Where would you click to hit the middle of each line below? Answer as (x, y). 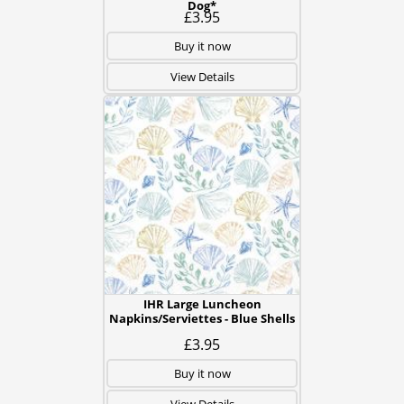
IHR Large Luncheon (202, 304)
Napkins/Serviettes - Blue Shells (202, 318)
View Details (202, 77)
